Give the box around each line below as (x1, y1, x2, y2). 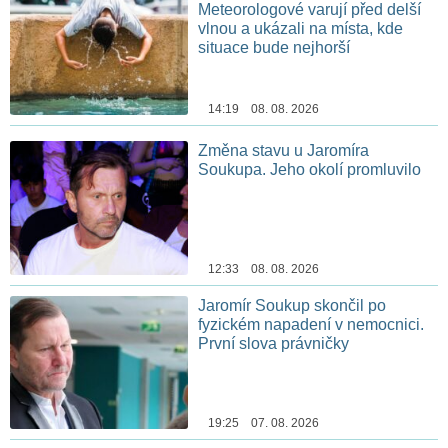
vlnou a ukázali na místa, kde (198, 20, 404, 38)
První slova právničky (198, 334, 350, 352)
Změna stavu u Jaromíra (198, 141, 370, 159)
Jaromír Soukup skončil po (198, 296, 387, 314)
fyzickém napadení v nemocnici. (198, 315, 425, 333)
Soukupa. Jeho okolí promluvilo (198, 160, 422, 178)
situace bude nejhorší (293, 39, 351, 57)
